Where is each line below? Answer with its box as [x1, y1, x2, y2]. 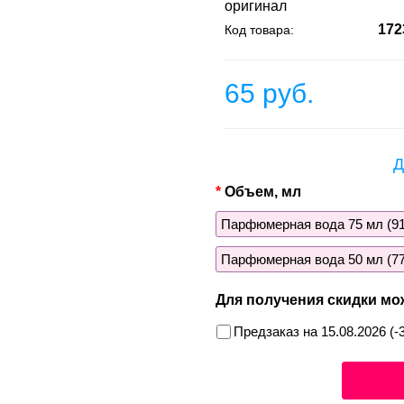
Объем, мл [225, 184, 301, 200]
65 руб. [225, 78, 314, 109]
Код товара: [225, 23, 294, 38]
